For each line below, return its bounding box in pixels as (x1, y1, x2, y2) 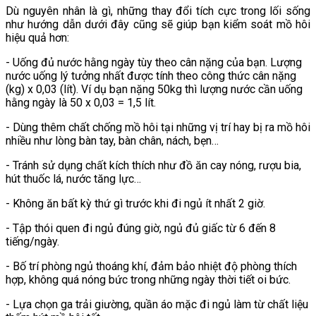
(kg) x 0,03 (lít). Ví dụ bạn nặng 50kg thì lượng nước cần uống (6, 83, 303, 97)
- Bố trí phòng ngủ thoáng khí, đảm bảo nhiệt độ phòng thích (6, 260, 297, 274)
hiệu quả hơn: (6, 31, 69, 45)
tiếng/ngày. (6, 235, 59, 249)
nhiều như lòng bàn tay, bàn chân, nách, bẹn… (6, 134, 219, 148)
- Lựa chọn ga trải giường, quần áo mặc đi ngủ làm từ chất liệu (6, 298, 308, 312)
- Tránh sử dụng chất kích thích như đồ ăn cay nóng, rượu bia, (6, 159, 301, 173)
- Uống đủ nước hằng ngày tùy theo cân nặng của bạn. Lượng (6, 56, 302, 70)
